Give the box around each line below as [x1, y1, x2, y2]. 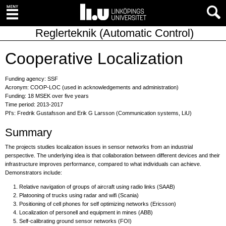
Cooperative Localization [5, 49, 183, 68]
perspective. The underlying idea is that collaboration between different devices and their [5, 152, 220, 158]
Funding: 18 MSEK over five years [5, 93, 89, 99]
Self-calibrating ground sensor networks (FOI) [19, 218, 132, 224]
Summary [5, 126, 52, 139]
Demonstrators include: [5, 169, 62, 176]
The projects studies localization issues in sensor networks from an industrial [5, 144, 193, 150]
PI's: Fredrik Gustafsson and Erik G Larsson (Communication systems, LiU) [5, 110, 192, 116]
